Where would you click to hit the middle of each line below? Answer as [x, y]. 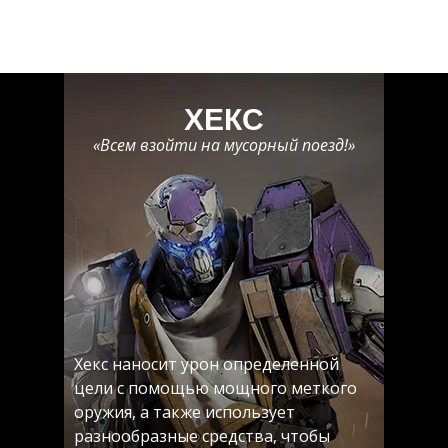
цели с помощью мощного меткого [215, 388]
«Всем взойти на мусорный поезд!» [224, 145]
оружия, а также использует [184, 412]
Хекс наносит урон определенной [206, 364]
